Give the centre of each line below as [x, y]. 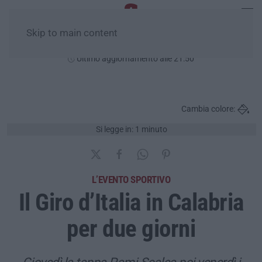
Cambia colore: [208, 109]
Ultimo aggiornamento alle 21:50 [135, 58]
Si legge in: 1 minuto [131, 129]
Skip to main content [72, 33]
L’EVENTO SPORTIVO [131, 179]
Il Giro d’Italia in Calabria [131, 202]
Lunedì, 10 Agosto [131, 45]
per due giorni [131, 228]
